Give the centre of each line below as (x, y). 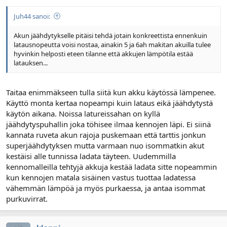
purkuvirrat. (27, 199)
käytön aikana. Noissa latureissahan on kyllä (83, 114)
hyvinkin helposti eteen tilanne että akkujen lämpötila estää (103, 53)
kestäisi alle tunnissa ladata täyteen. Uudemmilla (91, 156)
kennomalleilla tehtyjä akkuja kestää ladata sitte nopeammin (111, 167)
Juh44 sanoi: (32, 16)
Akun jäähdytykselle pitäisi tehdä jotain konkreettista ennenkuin (110, 35)
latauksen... (31, 63)
